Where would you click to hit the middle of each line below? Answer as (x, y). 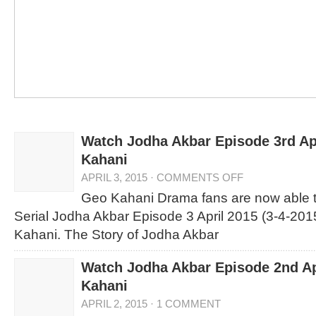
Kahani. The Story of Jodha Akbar (116, 235)
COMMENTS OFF (200, 177)
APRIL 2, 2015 (114, 304)
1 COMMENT (189, 304)
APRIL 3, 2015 (114, 177)
